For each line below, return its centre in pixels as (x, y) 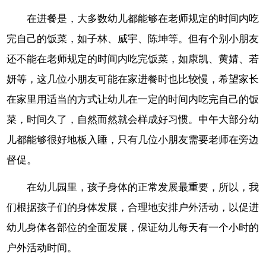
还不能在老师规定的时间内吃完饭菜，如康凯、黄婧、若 (133, 59)
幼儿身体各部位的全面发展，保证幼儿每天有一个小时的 (133, 228)
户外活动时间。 (42, 248)
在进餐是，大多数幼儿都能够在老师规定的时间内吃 (143, 18)
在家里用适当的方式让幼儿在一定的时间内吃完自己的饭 (133, 99)
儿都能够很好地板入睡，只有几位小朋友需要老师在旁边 (133, 140)
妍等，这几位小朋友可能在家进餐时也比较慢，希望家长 (133, 79)
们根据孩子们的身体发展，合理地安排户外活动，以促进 (133, 208)
